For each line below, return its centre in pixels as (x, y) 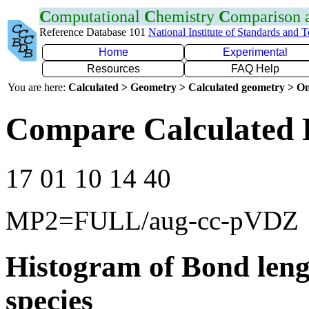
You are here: (38, 87)
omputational (98, 17)
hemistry (187, 17)
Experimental (255, 52)
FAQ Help (255, 69)
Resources (113, 69)
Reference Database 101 (94, 32)
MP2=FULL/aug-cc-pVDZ (152, 220)
